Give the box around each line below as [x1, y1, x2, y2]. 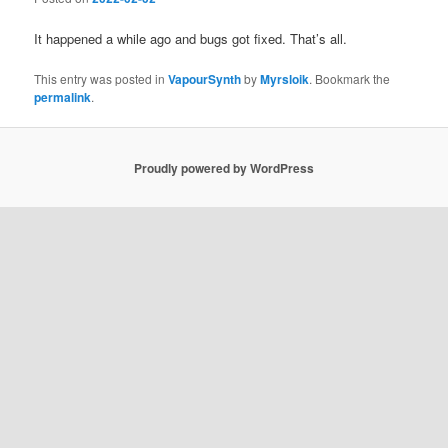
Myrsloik [260, 70, 310, 89]
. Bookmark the [309, 70, 391, 88]
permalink [34, 88, 92, 107]
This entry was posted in [34, 70, 169, 88]
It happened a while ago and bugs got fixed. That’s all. [34, 28, 348, 48]
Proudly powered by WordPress [134, 158, 314, 177]
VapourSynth [168, 70, 242, 89]
